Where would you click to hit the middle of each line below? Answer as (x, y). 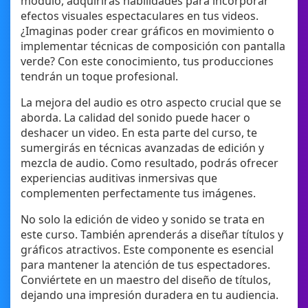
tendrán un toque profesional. (99, 77)
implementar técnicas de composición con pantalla (153, 46)
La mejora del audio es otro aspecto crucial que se (151, 103)
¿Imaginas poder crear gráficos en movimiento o (147, 31)
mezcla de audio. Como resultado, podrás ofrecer (150, 163)
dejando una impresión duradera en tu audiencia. (150, 295)
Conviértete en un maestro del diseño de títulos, (146, 280)
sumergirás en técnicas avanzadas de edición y (142, 148)
